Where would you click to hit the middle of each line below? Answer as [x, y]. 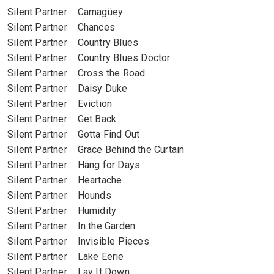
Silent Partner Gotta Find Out [74, 134]
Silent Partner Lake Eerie [66, 257]
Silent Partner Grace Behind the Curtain [96, 150]
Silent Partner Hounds [59, 195]
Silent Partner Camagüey [65, 12]
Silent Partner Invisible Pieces [78, 241]
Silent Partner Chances [61, 27]
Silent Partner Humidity [62, 211]
